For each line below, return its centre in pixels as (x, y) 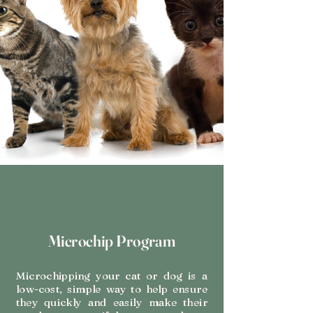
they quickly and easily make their (112, 302)
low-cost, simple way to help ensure (112, 289)
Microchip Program (112, 241)
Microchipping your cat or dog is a (112, 275)
